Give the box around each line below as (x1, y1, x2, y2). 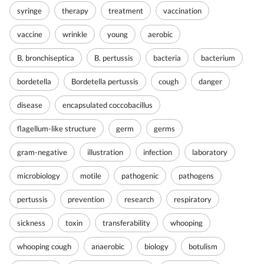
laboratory (192, 147, 227, 157)
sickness (17, 217, 45, 227)
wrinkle (62, 29, 87, 39)
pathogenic (121, 170, 159, 180)
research (124, 194, 154, 204)
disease (17, 100, 42, 110)
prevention (68, 194, 104, 204)
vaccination (163, 5, 202, 15)
